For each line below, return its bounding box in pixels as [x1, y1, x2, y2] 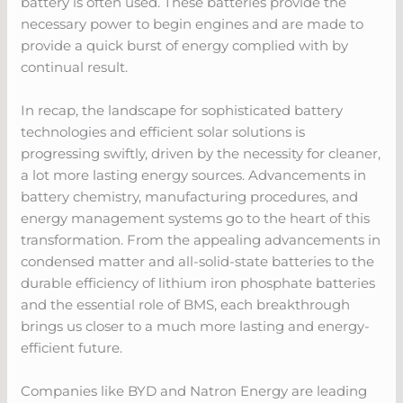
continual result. [21, 58, 129, 76]
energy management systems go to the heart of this [21, 209, 371, 227]
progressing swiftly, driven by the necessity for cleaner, [21, 144, 381, 162]
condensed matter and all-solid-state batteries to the [21, 252, 375, 270]
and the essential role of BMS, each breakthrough [21, 295, 351, 313]
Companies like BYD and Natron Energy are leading [21, 381, 368, 399]
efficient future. [21, 338, 123, 356]
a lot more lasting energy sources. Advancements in [21, 166, 367, 184]
